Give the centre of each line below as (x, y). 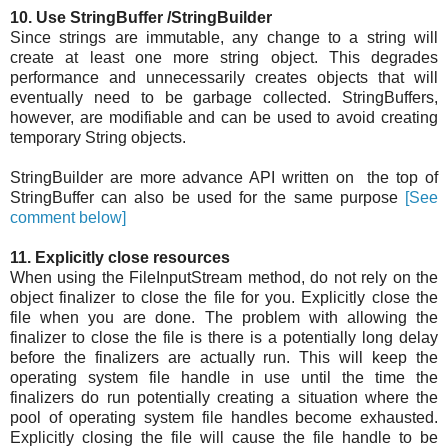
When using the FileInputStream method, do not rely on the (224, 278)
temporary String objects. (98, 138)
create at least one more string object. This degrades (224, 58)
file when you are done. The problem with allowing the (224, 318)
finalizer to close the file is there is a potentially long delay (224, 338)
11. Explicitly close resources (120, 258)
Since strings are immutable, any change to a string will (224, 38)
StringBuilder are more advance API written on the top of (224, 178)
